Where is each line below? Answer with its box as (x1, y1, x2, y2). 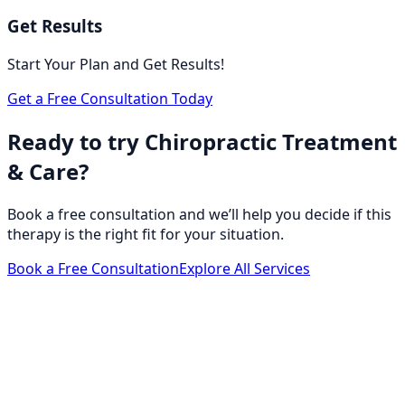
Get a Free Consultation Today (7, 89, 212, 109)
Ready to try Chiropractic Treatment (7, 127, 397, 157)
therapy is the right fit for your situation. (7, 224, 284, 244)
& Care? (7, 156, 89, 187)
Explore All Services (179, 259, 310, 278)
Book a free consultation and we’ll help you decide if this (7, 204, 391, 224)
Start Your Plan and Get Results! (7, 54, 224, 75)
